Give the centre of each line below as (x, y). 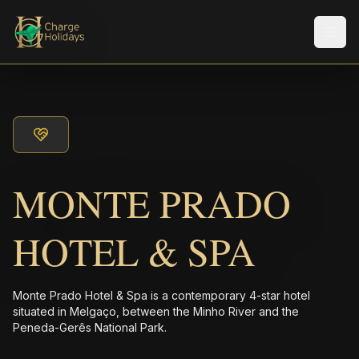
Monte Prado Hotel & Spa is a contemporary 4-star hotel (161, 295)
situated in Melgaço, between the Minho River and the (156, 311)
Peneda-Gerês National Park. (90, 327)
